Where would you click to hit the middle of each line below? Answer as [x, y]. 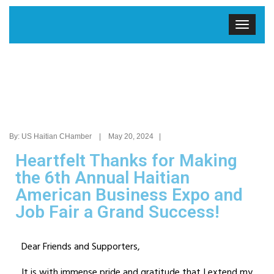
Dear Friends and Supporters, [81, 247]
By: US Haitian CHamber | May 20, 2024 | [88, 137]
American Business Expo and [129, 195]
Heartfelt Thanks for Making [126, 161]
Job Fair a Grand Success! [117, 212]
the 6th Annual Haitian [102, 178]
